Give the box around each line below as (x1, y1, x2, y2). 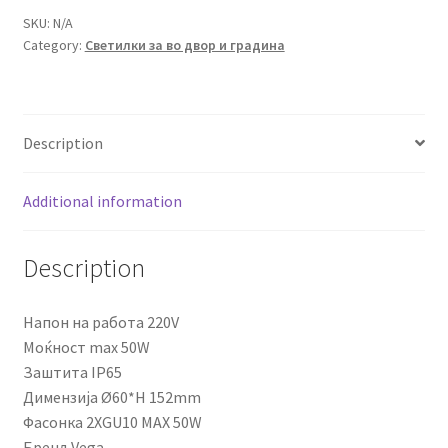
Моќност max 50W (22, 337, 150, 358)
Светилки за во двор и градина (84, 35, 285, 54)
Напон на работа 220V (22, 312, 179, 333)
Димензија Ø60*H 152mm (22, 387, 201, 408)
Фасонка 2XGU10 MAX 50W (22, 412, 202, 433)
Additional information (22, 190, 182, 211)
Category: (22, 35, 85, 54)
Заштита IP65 (22, 362, 122, 383)
